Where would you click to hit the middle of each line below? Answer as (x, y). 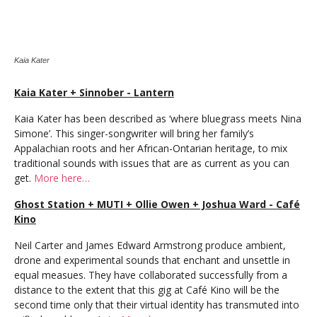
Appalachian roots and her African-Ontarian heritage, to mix (151, 148)
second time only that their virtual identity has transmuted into (157, 305)
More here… (62, 178)
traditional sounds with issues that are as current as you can (152, 163)
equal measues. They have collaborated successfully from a (151, 275)
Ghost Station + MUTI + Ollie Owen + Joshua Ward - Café (157, 204)
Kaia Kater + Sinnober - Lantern (94, 92)
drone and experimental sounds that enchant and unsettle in (152, 260)
